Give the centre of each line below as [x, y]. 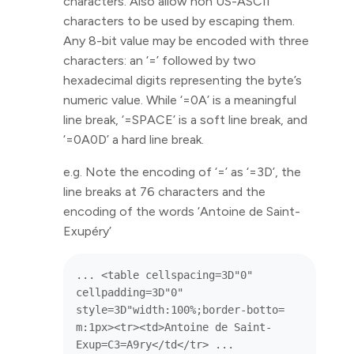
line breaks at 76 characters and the [164, 192]
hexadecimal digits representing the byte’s [183, 80]
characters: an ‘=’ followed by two [160, 60]
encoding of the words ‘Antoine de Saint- [182, 211]
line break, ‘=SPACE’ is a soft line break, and [185, 120]
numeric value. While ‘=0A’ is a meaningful [180, 100]
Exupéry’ [87, 231]
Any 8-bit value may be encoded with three [186, 41]
